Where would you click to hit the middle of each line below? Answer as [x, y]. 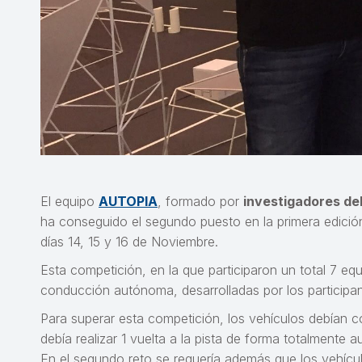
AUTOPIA [128, 201]
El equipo [69, 201]
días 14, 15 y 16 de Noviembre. [129, 242]
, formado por [200, 201]
